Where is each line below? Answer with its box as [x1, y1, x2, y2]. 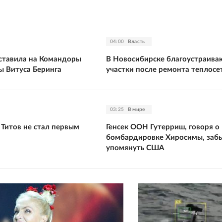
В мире [128, 107, 145, 112]
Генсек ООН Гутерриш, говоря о [106, 123, 220, 131]
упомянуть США [106, 144, 164, 152]
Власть [128, 39, 145, 44]
